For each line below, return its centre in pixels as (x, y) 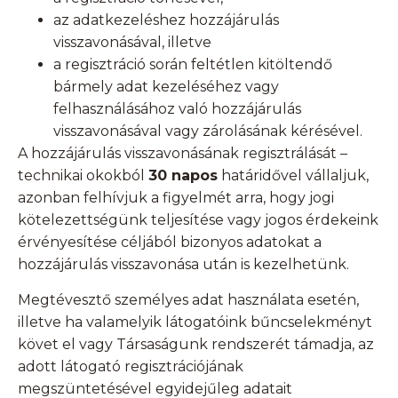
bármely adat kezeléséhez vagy (166, 87)
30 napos (183, 176)
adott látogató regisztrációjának (131, 367)
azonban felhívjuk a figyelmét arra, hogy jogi (176, 198)
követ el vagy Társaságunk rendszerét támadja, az (196, 345)
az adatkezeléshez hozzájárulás (166, 20)
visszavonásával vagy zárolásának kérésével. (208, 131)
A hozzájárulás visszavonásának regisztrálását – (183, 154)
